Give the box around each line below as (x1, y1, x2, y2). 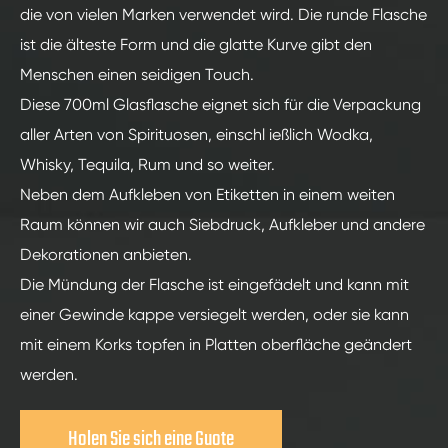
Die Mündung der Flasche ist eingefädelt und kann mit (20, 274, 409, 294)
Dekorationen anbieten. (20, 244, 192, 264)
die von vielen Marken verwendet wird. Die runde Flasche (20, 4, 427, 24)
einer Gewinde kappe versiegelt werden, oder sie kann (20, 304, 409, 324)
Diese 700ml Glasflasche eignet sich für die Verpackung (20, 94, 421, 114)
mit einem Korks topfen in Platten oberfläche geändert (20, 334, 412, 354)
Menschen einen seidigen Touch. (20, 64, 254, 84)
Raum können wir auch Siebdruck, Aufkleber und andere (20, 214, 425, 234)
